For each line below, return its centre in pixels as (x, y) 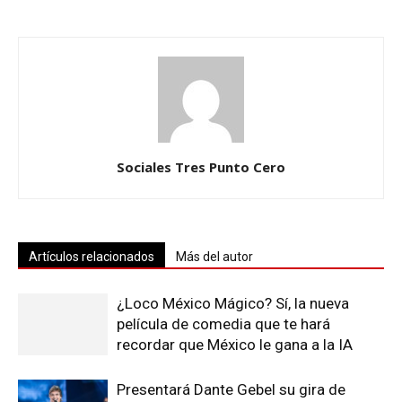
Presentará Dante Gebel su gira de (231, 390)
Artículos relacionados (92, 257)
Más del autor (214, 257)
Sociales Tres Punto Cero (201, 167)
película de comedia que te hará (223, 324)
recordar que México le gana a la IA (235, 345)
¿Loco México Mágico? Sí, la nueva (233, 304)
